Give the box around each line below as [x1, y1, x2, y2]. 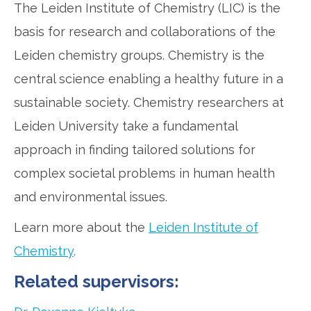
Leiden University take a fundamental [14, 119, 237, 134]
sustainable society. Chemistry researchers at [14, 95, 284, 110]
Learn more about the [14, 220, 149, 235]
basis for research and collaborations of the [14, 24, 276, 40]
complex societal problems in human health [14, 166, 275, 181]
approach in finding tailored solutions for [14, 142, 255, 158]
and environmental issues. [14, 190, 167, 205]
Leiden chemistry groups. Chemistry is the [14, 48, 264, 63]
